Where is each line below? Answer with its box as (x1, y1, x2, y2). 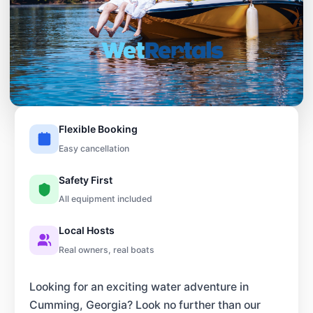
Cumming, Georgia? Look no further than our (29, 298, 261, 312)
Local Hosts (59, 224, 115, 236)
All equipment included (59, 194, 152, 204)
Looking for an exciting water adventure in (29, 279, 249, 293)
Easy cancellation (59, 143, 129, 154)
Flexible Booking (59, 123, 138, 135)
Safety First (59, 173, 112, 186)
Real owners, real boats (59, 244, 154, 255)
